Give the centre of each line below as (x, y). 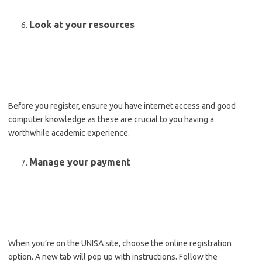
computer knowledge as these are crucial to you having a (111, 119)
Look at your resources (82, 25)
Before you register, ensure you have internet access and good (122, 106)
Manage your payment (80, 162)
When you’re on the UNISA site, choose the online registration (120, 243)
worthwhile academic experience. (69, 133)
